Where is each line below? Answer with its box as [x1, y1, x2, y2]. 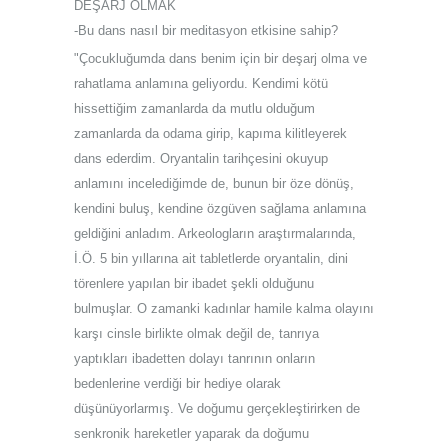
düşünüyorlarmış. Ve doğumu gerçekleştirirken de [74, 400, 360, 416]
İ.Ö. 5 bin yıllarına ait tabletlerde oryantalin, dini [74, 250, 348, 266]
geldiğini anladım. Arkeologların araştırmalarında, [74, 225, 356, 241]
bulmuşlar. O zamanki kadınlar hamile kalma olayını [74, 300, 374, 316]
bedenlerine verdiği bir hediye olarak [74, 375, 281, 391]
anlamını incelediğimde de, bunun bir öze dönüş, [74, 175, 354, 191]
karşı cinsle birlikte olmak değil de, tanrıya [74, 325, 319, 341]
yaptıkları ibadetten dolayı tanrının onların [74, 350, 315, 366]
